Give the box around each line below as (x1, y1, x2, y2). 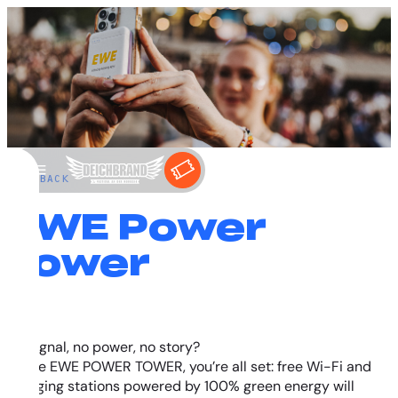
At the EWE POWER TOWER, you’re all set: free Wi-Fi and (7, 357, 371, 377)
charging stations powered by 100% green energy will (7, 377, 354, 396)
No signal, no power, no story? (7, 338, 203, 357)
